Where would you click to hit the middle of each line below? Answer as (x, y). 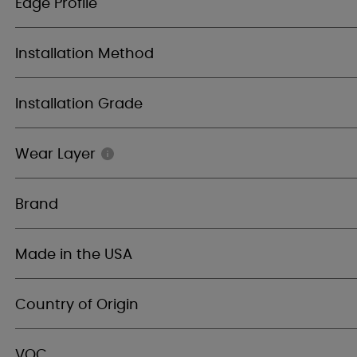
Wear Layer (55, 155)
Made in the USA (74, 255)
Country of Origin (77, 305)
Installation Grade (79, 104)
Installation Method (84, 54)
